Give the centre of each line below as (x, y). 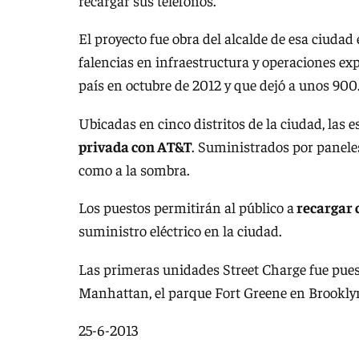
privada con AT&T (135, 146)
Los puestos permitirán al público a (186, 208)
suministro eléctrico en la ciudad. (180, 231)
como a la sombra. (134, 169)
